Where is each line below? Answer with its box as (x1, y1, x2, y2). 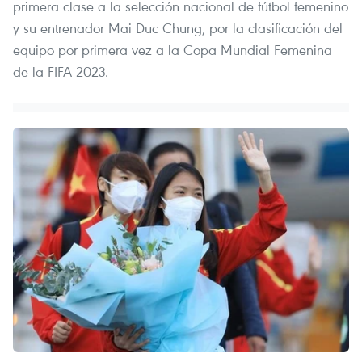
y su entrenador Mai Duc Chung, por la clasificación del (13, 19, 343, 38)
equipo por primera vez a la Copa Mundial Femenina (13, 40, 332, 60)
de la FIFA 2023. (13, 62, 108, 82)
